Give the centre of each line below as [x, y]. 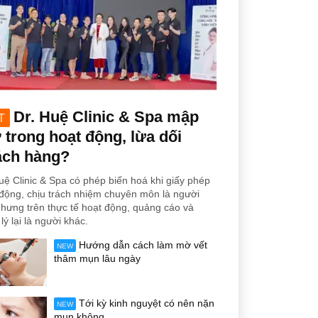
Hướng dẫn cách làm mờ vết [143, 245]
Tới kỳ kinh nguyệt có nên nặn [147, 303]
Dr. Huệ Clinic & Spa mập [106, 116]
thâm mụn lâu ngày [97, 258]
